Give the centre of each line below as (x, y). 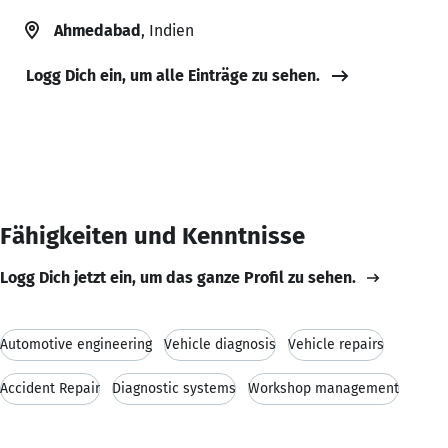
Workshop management (323, 388)
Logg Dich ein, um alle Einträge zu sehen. (173, 75)
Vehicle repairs (336, 344)
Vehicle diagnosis (220, 344)
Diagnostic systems (174, 388)
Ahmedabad (97, 30)
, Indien (167, 30)
